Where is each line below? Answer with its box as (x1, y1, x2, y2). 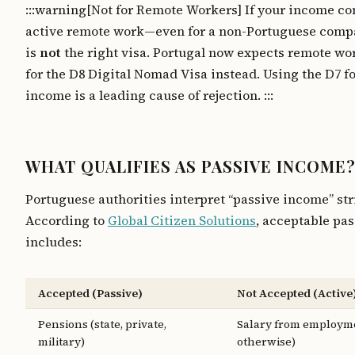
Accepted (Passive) (38, 285, 143, 301)
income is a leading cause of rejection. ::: (25, 86, 273, 104)
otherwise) (237, 334, 296, 349)
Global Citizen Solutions (108, 212, 256, 229)
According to (25, 212, 108, 229)
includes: (25, 233, 82, 250)
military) (38, 334, 85, 349)
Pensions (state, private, (38, 316, 166, 332)
